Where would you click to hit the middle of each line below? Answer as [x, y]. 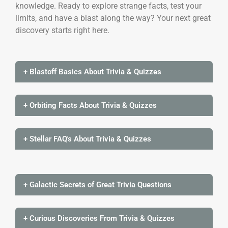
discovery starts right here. [62, 30]
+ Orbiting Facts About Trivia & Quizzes [90, 105]
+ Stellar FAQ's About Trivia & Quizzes [87, 139]
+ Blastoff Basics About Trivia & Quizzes [92, 72]
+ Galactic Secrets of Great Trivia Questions [97, 184]
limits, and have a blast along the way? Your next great [113, 18]
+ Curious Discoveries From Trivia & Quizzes [99, 218]
